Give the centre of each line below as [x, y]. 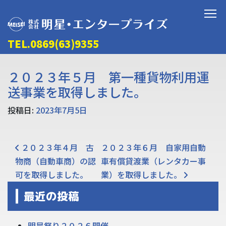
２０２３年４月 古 [56, 148]
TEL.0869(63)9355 [53, 44]
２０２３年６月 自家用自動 [154, 148]
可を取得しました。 [51, 175]
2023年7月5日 [62, 110]
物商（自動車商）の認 [55, 161]
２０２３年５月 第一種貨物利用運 [108, 77]
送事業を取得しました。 [77, 92]
